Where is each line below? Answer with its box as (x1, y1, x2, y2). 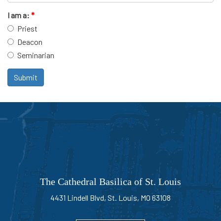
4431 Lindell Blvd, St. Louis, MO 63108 (50, 192, 171, 202)
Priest (17, 23, 37, 33)
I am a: (7, 10, 31, 20)
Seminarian (17, 50, 54, 60)
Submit (14, 72, 37, 82)
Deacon (17, 37, 42, 46)
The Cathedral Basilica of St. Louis (40, 176, 181, 187)
